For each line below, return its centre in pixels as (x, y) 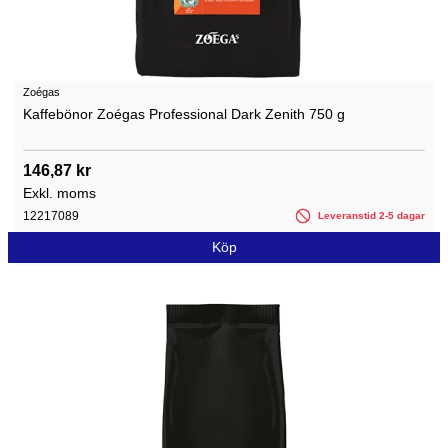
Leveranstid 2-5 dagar (370, 215)
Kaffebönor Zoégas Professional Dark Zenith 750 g (184, 113)
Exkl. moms (59, 192)
